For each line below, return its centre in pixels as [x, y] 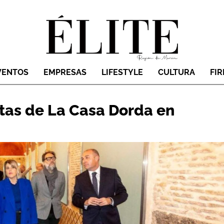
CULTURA [176, 72]
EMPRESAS [65, 72]
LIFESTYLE [122, 72]
